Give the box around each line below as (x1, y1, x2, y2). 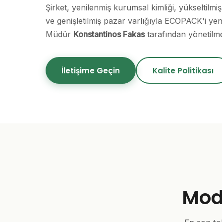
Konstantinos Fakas (73, 29, 145, 39)
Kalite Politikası (153, 65, 214, 76)
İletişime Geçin (61, 65, 120, 76)
